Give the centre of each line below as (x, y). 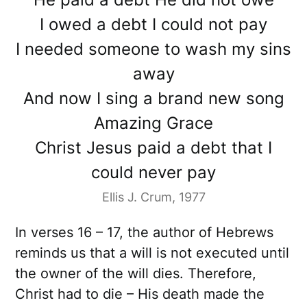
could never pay (153, 173)
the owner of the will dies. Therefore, (136, 274)
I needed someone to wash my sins (153, 49)
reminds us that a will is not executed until (152, 253)
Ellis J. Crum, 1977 (153, 197)
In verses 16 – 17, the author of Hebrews (145, 233)
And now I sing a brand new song (153, 99)
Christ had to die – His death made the (140, 294)
